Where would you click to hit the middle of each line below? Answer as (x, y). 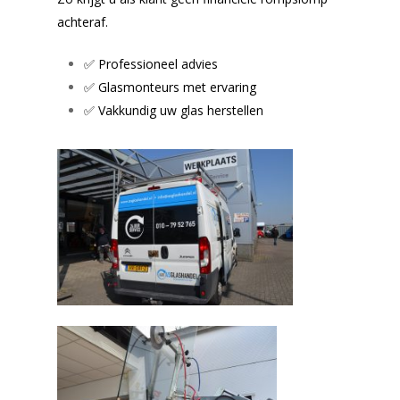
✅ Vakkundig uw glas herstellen (174, 110)
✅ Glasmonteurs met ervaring (177, 87)
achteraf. (83, 21)
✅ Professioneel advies (151, 63)
